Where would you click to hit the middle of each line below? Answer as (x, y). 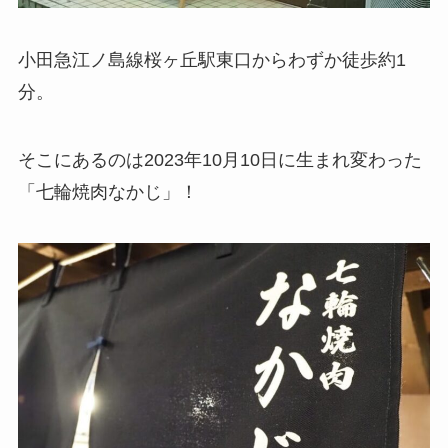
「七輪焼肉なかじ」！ (107, 191)
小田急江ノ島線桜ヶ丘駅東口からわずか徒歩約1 (211, 59)
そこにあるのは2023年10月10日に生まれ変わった (219, 159)
